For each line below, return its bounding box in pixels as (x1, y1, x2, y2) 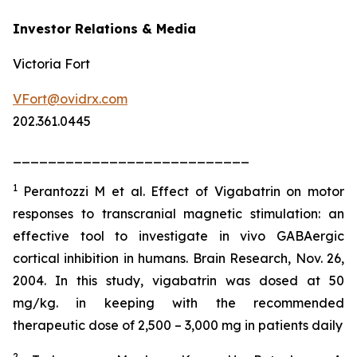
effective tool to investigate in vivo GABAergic (13, 227, 344, 244)
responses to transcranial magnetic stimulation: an (13, 205, 344, 222)
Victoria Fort (13, 55, 90, 72)
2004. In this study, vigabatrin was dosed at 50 (13, 272, 344, 288)
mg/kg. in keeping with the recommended (13, 294, 344, 311)
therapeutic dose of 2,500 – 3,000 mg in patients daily (13, 316, 343, 333)
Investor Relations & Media (13, 20, 196, 37)
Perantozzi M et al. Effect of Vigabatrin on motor (22, 182, 345, 199)
